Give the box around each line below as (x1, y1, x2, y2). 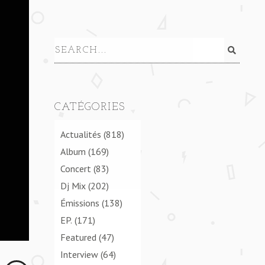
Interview (60, 248, 98, 260)
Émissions (60, 196, 99, 209)
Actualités (60, 128, 101, 140)
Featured (60, 231, 96, 243)
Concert (60, 162, 91, 174)
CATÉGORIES (54, 102, 125, 113)
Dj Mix (60, 179, 86, 192)
